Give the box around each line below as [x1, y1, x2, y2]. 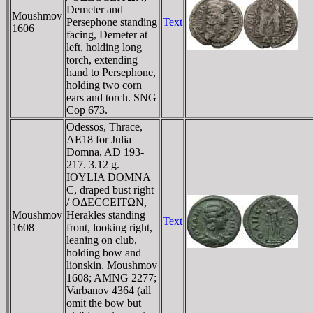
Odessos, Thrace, [66, 120, 143, 133]
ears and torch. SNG [66, 91, 156, 103]
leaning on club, [66, 233, 137, 246]
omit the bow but [66, 296, 141, 309]
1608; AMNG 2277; [66, 271, 156, 284]
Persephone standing [66, 15, 157, 28]
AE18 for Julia [66, 133, 131, 145]
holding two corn [66, 78, 142, 91]
